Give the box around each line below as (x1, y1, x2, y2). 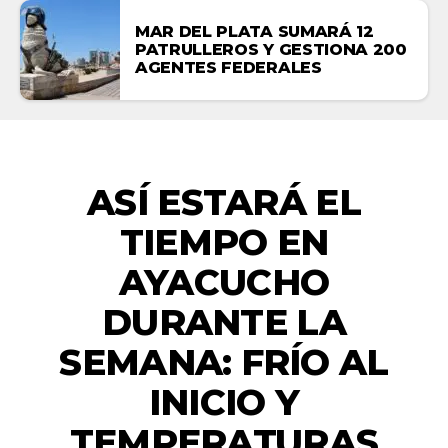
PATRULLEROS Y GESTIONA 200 (135, 39, 407, 59)
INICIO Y (148, 379, 300, 424)
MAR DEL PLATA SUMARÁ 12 (135, 21, 374, 41)
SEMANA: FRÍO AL (59, 339, 389, 384)
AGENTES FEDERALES (135, 57, 322, 77)
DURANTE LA (102, 299, 346, 344)
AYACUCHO (118, 259, 330, 304)
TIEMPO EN (119, 219, 329, 264)
